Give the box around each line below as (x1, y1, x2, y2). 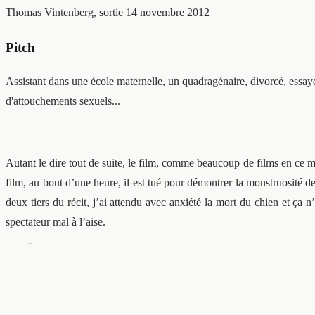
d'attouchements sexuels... (6, 95, 120, 108)
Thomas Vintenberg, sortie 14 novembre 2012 (6, 6, 210, 18)
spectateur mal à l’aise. (6, 216, 105, 229)
